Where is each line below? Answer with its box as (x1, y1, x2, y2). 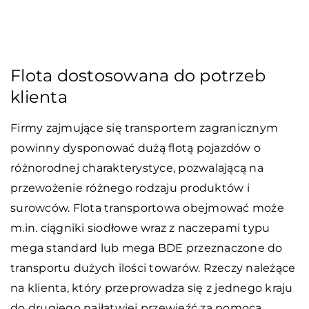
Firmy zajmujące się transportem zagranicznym (10, 121, 278, 134)
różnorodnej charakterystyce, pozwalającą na (10, 161, 263, 175)
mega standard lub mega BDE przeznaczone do (10, 241, 283, 255)
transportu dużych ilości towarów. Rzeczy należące (10, 261, 296, 275)
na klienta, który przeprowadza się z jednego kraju (10, 281, 293, 295)
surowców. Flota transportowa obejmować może (10, 201, 284, 215)
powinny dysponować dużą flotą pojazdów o (10, 141, 261, 154)
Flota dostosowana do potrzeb (10, 65, 266, 86)
